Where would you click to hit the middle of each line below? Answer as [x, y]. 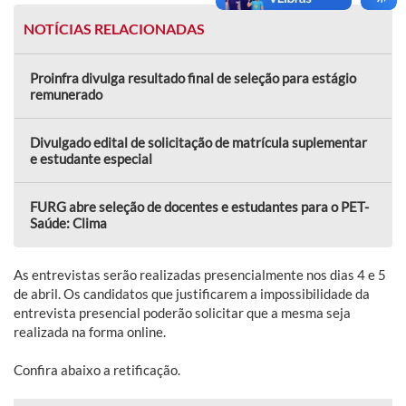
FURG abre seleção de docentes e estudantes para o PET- [199, 206]
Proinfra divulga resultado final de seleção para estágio [193, 77]
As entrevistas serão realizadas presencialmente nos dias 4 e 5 [200, 274]
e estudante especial [91, 158]
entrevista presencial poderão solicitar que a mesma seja [182, 312]
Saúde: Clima [68, 222]
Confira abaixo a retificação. [97, 369]
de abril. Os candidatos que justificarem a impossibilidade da [192, 293]
